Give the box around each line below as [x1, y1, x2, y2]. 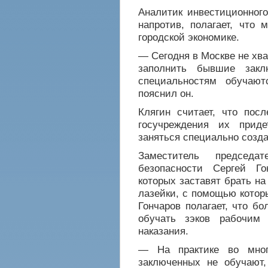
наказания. [138, 225, 188, 237]
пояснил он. [138, 87, 194, 99]
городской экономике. [138, 31, 239, 43]
